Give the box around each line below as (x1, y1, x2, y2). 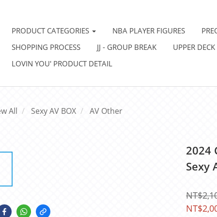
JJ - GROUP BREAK (97, 42, 157, 52)
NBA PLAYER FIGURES (112, 26, 186, 35)
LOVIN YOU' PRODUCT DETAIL (12, 59, 113, 68)
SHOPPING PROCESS (12, 42, 81, 52)
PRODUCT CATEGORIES (12, 26, 92, 35)
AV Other (90, 106, 123, 116)
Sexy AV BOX (31, 106, 76, 116)
